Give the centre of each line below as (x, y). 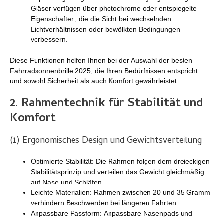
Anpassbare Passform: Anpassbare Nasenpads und (111, 213)
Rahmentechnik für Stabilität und (112, 104)
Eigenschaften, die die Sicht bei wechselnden (101, 18)
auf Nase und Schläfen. (67, 182)
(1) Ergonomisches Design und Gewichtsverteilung (106, 141)
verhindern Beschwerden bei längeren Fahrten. (104, 203)
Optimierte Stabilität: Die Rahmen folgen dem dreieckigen (120, 161)
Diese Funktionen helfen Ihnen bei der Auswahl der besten (101, 60)
